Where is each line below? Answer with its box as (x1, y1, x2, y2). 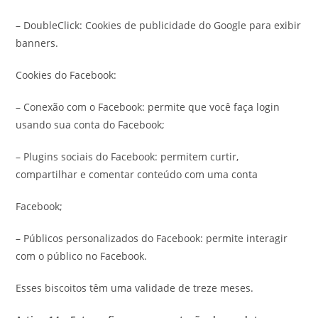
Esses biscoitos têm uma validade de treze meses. (16, 281, 254, 295)
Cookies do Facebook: (16, 68, 117, 82)
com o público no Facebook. (16, 249, 148, 263)
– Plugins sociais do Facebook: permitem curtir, (16, 150, 239, 163)
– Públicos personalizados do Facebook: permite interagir (16, 231, 288, 245)
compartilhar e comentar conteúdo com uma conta (16, 168, 258, 181)
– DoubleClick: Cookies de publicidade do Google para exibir (16, 18, 302, 32)
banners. (16, 36, 59, 50)
